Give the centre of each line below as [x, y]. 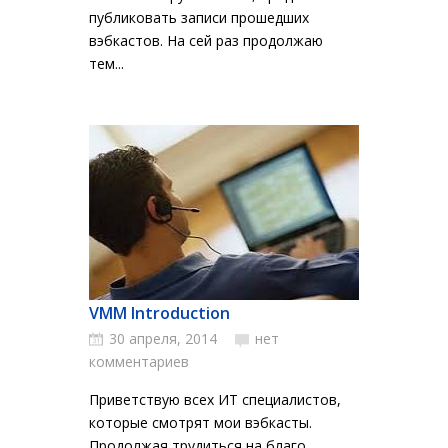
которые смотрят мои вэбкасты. [200, 422]
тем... [106, 63]
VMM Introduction [159, 313]
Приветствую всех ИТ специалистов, [215, 399]
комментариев [139, 361]
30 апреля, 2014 [163, 338]
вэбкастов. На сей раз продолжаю [206, 40]
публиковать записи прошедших [199, 17]
